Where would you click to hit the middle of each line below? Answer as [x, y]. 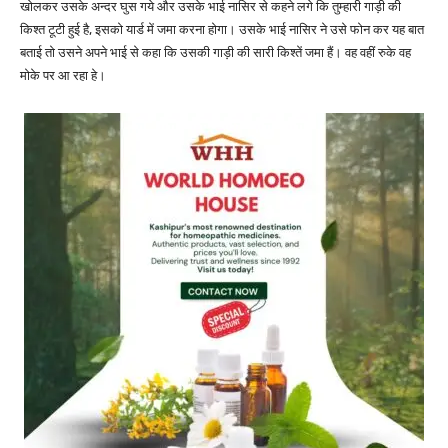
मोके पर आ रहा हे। [63, 76]
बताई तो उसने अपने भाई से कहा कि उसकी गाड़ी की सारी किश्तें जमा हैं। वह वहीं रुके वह [215, 53]
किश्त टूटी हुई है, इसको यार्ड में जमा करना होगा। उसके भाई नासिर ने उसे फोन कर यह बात [222, 30]
